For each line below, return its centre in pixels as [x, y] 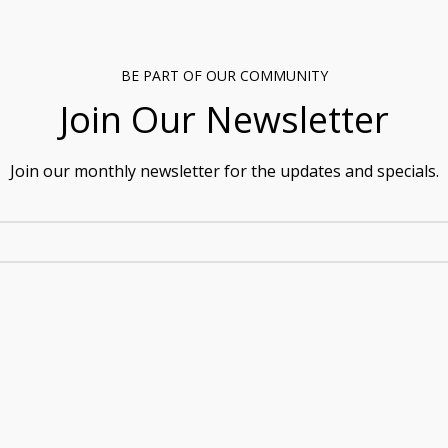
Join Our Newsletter [224, 120]
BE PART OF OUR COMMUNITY [224, 76]
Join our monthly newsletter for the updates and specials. [224, 171]
